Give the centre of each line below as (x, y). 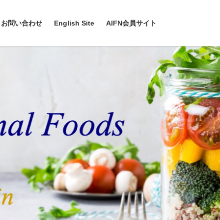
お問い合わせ (22, 23)
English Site (74, 23)
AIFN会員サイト (131, 23)
